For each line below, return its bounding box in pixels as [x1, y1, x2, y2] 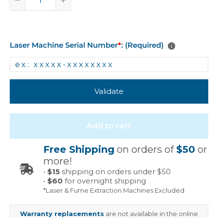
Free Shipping [43, 144, 114, 156]
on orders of [114, 144, 176, 156]
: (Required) [121, 40, 163, 50]
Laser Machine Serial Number [10, 40, 118, 50]
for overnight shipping [63, 176, 146, 186]
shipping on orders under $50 [60, 167, 171, 177]
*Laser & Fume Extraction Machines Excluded [43, 186, 184, 195]
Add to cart [87, 121, 131, 131]
